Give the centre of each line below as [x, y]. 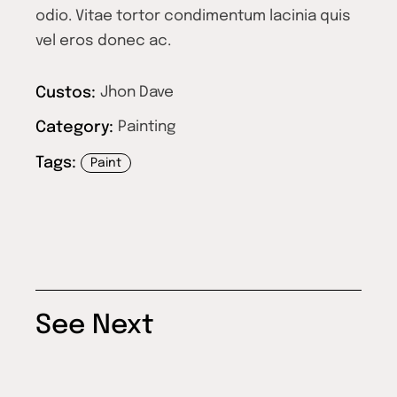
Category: [75, 128]
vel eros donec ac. [104, 42]
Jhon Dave [137, 93]
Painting [147, 128]
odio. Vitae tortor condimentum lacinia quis [194, 17]
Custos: [66, 93]
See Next [95, 326]
